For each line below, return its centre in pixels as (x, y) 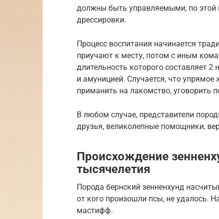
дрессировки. (101, 20)
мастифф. (95, 210)
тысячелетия (113, 169)
